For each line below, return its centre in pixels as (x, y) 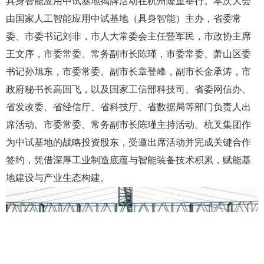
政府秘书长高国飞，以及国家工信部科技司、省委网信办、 (128, 89)
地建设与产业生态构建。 (58, 177)
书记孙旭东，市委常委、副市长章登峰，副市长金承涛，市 (128, 71)
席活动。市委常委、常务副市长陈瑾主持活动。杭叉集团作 (128, 124)
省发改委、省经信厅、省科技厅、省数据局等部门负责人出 (128, 107)
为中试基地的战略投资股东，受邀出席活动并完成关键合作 (128, 142)
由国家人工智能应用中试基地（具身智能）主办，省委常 (124, 18)
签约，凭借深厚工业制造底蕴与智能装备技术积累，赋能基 (128, 160)
